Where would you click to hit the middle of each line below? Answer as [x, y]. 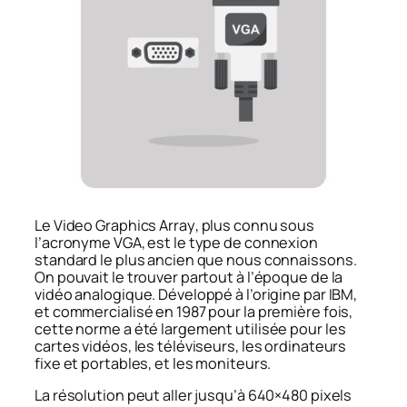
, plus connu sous [255, 225]
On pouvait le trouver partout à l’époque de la [189, 277]
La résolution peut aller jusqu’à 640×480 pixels [194, 395]
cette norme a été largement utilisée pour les [190, 328]
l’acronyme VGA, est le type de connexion [176, 242]
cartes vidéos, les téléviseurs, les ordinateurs [191, 346]
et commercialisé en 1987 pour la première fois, [194, 311]
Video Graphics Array [124, 225]
